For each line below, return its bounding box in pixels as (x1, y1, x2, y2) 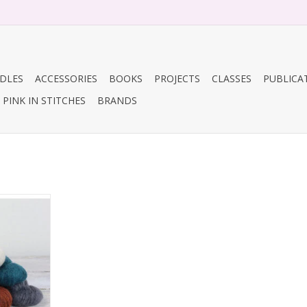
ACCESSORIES (35, 72, 97, 85)
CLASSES (212, 72, 251, 85)
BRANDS (97, 94, 137, 107)
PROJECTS (154, 72, 200, 85)
